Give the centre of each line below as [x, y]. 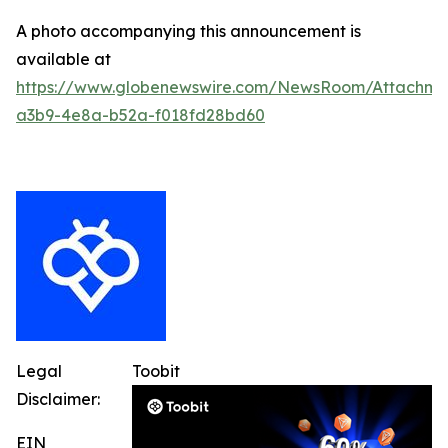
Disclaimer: [58, 399]
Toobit [156, 371]
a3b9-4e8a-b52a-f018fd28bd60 [140, 115]
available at [63, 59]
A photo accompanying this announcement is [188, 31]
